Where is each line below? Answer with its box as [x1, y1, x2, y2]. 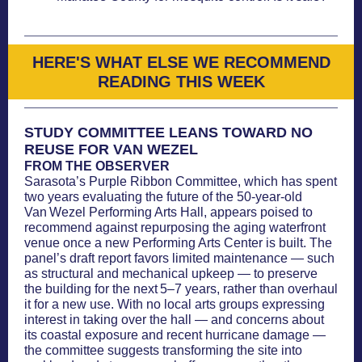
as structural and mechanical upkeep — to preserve [24, 267, 318, 280]
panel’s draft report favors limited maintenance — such [24, 251, 335, 265]
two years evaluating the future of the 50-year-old [24, 190, 302, 204]
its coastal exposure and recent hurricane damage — [24, 328, 326, 342]
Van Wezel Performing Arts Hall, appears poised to [24, 205, 313, 219]
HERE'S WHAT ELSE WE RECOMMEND [32, 53, 330, 71]
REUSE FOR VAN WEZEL [24, 141, 198, 158]
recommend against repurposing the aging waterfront [24, 221, 326, 234]
